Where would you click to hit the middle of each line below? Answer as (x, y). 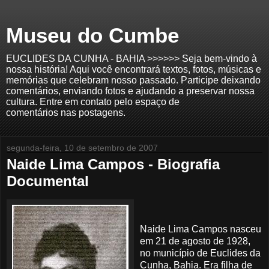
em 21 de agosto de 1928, (195, 241)
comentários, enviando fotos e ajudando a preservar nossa (130, 91)
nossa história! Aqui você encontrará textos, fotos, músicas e (134, 69)
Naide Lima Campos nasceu (201, 229)
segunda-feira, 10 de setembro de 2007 (82, 148)
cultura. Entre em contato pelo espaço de (93, 102)
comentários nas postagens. (66, 113)
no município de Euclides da (200, 253)
